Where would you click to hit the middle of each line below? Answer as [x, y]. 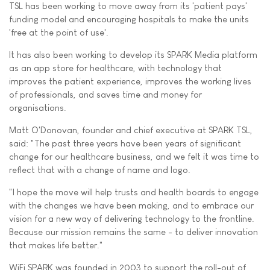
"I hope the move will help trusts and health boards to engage [134, 192]
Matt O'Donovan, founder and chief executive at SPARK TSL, [131, 130]
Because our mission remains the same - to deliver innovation [133, 232]
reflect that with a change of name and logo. [100, 170]
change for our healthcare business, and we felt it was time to [134, 156]
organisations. [38, 108]
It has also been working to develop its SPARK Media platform [133, 55]
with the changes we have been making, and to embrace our [131, 205]
